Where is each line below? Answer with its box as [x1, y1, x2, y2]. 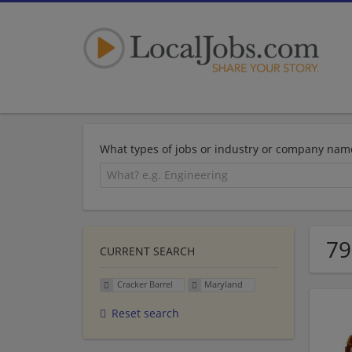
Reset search [112, 306, 179, 321]
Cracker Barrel [116, 278, 173, 291]
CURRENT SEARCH [100, 243, 195, 258]
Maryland [204, 278, 244, 291]
